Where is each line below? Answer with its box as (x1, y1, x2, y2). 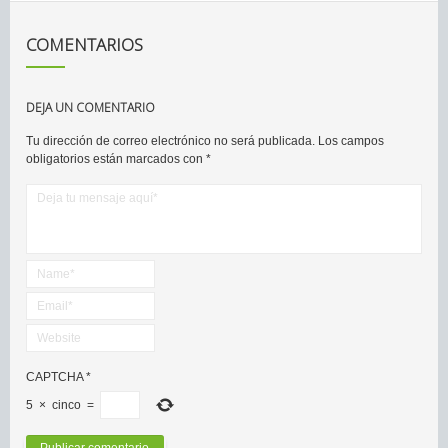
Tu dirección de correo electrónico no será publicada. (26, 133, 315, 148)
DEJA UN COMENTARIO (26, 98, 155, 116)
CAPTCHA (26, 369, 83, 384)
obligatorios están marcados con (26, 151, 206, 166)
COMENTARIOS (26, 32, 143, 56)
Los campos (315, 133, 384, 148)
